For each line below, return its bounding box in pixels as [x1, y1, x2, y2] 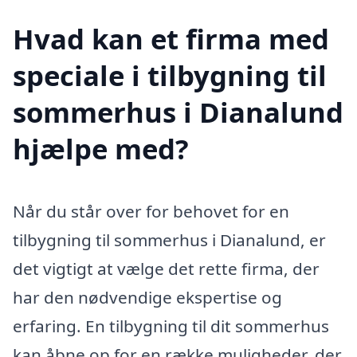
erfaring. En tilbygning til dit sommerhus [13, 314, 329, 337]
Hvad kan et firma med [13, 19, 329, 57]
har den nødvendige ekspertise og [13, 285, 282, 308]
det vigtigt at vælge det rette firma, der [13, 257, 320, 280]
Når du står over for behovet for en [13, 199, 289, 222]
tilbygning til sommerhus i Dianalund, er [13, 228, 326, 251]
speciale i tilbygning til [13, 56, 327, 94]
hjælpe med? [13, 129, 189, 167]
